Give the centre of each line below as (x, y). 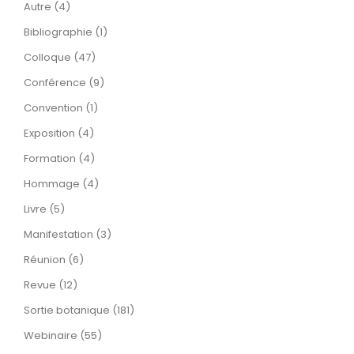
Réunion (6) (54, 260)
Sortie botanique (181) (79, 310)
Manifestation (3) (68, 234)
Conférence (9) (64, 83)
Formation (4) (59, 158)
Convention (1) (61, 108)
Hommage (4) (61, 184)
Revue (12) (51, 285)
